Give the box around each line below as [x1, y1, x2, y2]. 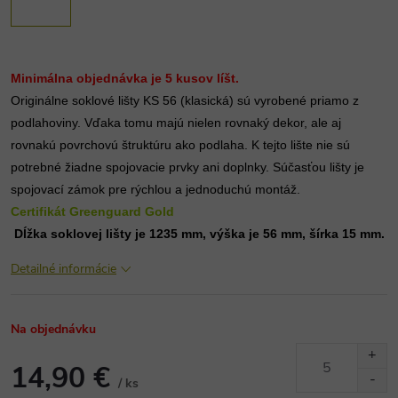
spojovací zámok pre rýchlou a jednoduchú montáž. [11, 182, 300, 196]
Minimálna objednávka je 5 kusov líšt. [11, 71, 239, 85]
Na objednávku [11, 321, 96, 338]
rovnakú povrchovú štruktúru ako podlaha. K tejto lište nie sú [11, 138, 354, 152]
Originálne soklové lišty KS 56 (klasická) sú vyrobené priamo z [11, 93, 362, 107]
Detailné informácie [11, 260, 116, 277]
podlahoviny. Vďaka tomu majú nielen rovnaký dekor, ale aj [11, 115, 345, 130]
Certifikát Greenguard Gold [11, 204, 174, 219]
